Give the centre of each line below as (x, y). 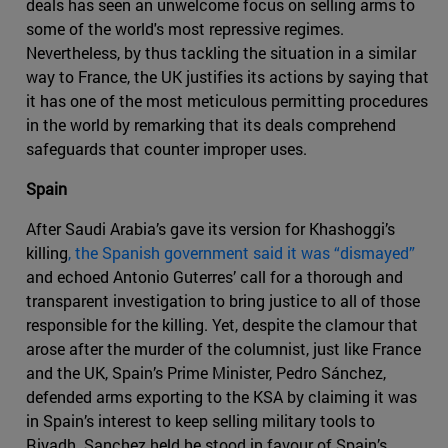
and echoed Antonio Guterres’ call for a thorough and (214, 277)
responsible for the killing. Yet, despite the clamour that (222, 325)
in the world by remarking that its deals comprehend (211, 125)
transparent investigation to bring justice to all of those (223, 301)
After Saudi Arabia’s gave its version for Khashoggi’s (210, 229)
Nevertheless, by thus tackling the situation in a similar (221, 53)
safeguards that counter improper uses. (166, 149)
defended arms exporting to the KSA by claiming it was (221, 397)
